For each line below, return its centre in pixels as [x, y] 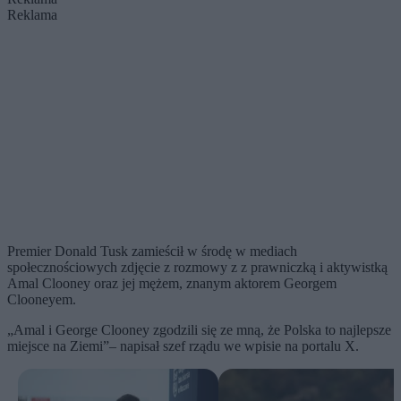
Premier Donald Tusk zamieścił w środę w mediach [152, 251]
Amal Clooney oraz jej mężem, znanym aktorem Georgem [172, 283]
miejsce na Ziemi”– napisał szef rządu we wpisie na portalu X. [185, 346]
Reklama [32, 14]
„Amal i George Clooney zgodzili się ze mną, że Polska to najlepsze [199, 329]
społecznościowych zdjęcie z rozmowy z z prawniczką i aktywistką [197, 267]
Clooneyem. [42, 299]
